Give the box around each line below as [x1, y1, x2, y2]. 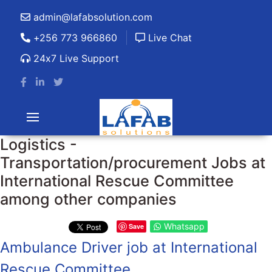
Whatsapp [163, 221, 205, 231]
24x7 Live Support [30, 52, 119, 64]
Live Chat [145, 32, 192, 44]
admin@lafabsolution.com [30, 11, 152, 23]
